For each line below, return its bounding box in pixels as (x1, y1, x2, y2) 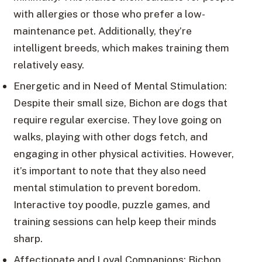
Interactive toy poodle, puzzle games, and (13, 198, 210, 211)
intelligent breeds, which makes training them (13, 42, 229, 54)
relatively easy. (13, 58, 84, 71)
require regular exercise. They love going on (13, 113, 222, 126)
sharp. (13, 232, 43, 245)
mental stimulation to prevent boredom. (13, 181, 201, 194)
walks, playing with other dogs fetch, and (13, 130, 208, 143)
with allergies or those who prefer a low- (13, 8, 205, 20)
